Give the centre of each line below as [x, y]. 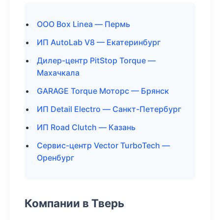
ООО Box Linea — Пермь [83, 24]
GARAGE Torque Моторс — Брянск [103, 91]
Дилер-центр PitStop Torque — [96, 60]
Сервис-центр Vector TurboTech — [103, 145]
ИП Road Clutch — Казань [86, 127]
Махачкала [58, 73]
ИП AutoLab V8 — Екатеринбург [99, 42]
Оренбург [55, 158]
